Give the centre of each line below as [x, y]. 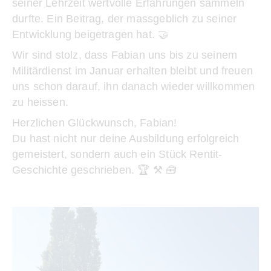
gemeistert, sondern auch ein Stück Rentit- [117, 154]
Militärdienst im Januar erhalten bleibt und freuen [132, 71]
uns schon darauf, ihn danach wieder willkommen [134, 87]
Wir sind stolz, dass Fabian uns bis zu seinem [125, 55]
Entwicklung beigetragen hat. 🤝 [91, 34]
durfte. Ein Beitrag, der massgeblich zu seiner [125, 19]
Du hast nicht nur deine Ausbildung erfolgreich [126, 139]
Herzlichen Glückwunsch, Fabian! [95, 123]
